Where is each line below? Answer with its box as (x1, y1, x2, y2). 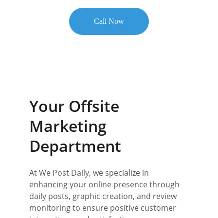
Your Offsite (29, 95, 123, 116)
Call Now (94, 17, 124, 25)
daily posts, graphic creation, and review (29, 191, 179, 201)
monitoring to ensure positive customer (29, 202, 178, 213)
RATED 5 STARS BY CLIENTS (65, 67, 153, 76)
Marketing (29, 115, 110, 136)
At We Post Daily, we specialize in (29, 167, 151, 178)
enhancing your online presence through (29, 179, 182, 190)
